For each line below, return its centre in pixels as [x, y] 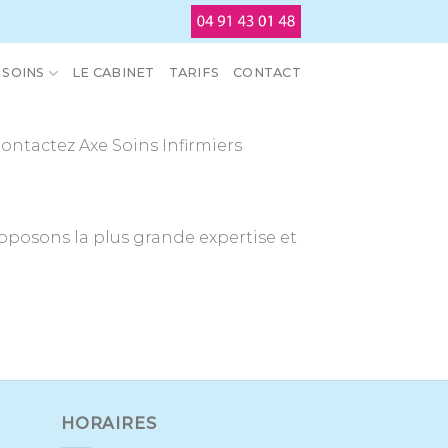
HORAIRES [109, 424]
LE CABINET [113, 72]
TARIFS [194, 72]
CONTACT [267, 72]
